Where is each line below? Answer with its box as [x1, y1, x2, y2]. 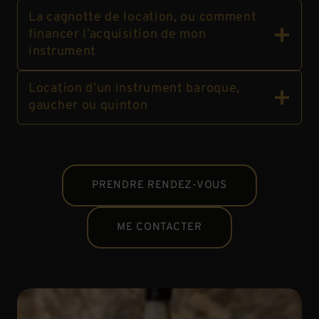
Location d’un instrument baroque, [28, 80, 241, 97]
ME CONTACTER [117, 220, 202, 234]
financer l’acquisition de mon [28, 26, 206, 43]
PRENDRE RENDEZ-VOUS [92, 178, 227, 192]
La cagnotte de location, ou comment [28, 9, 257, 26]
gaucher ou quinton [28, 97, 148, 114]
